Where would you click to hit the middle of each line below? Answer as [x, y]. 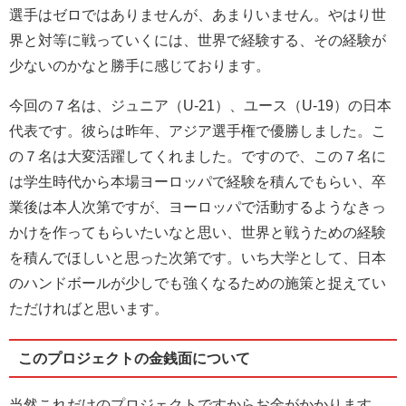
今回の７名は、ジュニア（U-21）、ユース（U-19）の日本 [200, 105]
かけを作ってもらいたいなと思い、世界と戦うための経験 [198, 232]
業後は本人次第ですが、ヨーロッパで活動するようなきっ [198, 207]
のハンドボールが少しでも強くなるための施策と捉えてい [198, 283]
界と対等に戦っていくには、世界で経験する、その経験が [198, 40]
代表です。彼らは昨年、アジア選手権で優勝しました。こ [198, 130]
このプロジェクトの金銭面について [134, 358]
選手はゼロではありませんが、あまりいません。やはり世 [198, 14]
